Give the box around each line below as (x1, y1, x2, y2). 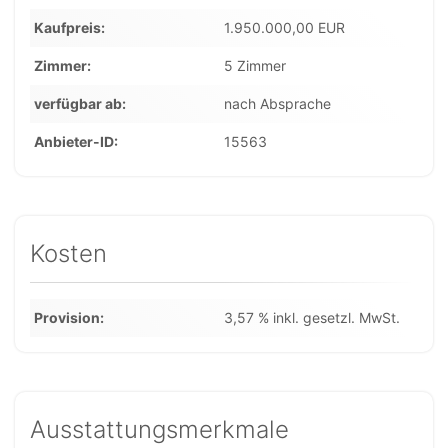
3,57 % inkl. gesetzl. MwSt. (224, 309, 400, 326)
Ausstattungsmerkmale (30, 415, 289, 444)
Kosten (30, 239, 107, 268)
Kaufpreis (34, 19, 101, 36)
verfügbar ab (34, 95, 122, 112)
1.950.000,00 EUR (224, 19, 345, 36)
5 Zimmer (224, 57, 286, 74)
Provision (34, 309, 100, 326)
